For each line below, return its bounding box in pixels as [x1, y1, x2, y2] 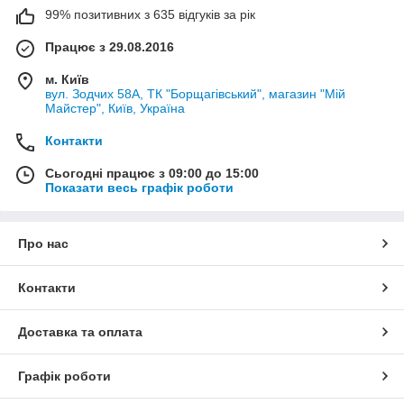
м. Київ [45, 72, 89, 87]
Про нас [18, 236, 69, 252]
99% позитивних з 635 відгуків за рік [45, 7, 255, 23]
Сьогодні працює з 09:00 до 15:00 [45, 166, 259, 181]
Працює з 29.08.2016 [45, 40, 174, 55]
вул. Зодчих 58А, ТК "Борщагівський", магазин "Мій [45, 87, 345, 102]
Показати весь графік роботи [45, 180, 234, 196]
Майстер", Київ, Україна [45, 101, 185, 116]
